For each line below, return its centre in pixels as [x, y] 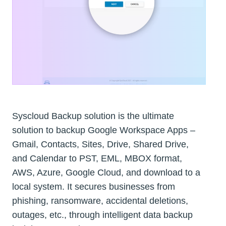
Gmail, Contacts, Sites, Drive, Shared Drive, [100, 144]
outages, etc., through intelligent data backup [102, 215]
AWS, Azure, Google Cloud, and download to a [106, 172]
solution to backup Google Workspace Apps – [104, 130]
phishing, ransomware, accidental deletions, [100, 201]
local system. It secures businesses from [94, 186]
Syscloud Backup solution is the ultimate [93, 116]
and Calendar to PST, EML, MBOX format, [97, 158]
